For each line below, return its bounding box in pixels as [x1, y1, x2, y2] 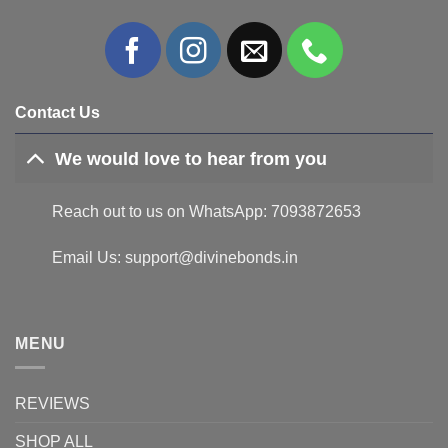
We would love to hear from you [55, 148, 328, 169]
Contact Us [15, 104, 100, 122]
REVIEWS [15, 395, 90, 413]
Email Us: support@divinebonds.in [51, 248, 298, 266]
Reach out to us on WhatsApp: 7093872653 [51, 203, 361, 221]
